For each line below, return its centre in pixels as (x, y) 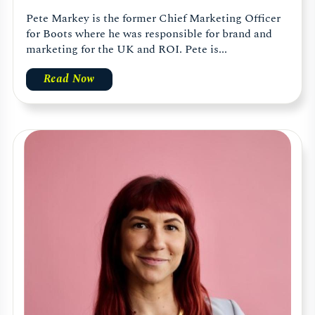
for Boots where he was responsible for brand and (149, 34)
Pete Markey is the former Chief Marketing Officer (153, 19)
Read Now (69, 79)
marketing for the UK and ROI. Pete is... (127, 50)
